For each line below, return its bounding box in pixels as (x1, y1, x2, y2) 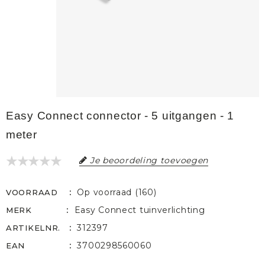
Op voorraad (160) (77, 187, 157, 198)
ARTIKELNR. (6, 223, 60, 233)
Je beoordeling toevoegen (90, 154, 209, 166)
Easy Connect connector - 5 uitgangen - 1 (6, 109, 235, 122)
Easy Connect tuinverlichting (74, 205, 205, 216)
